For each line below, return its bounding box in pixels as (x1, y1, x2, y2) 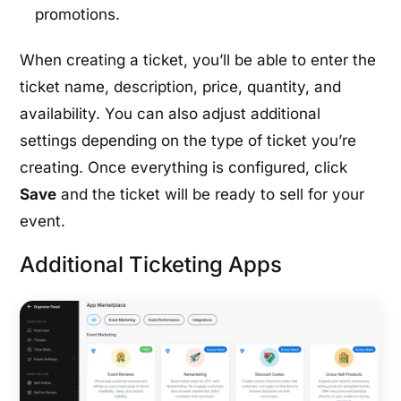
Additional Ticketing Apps (20, 252, 283, 278)
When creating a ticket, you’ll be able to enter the (20, 51, 377, 70)
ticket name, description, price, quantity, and (20, 78, 342, 97)
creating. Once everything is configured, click (20, 158, 348, 177)
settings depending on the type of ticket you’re (20, 132, 357, 150)
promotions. (35, 5, 121, 24)
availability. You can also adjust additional (20, 105, 321, 124)
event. (20, 212, 66, 231)
